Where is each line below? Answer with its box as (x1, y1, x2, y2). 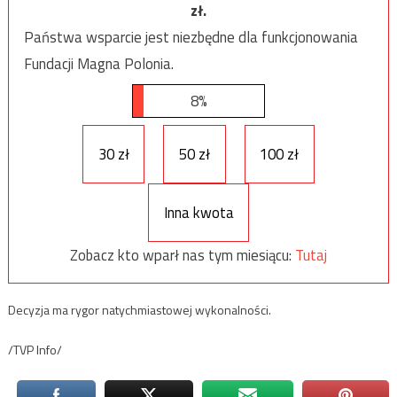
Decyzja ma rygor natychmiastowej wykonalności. (7, 300, 271, 320)
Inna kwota (163, 200, 234, 224)
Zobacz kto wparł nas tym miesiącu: (70, 243, 295, 267)
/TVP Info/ (7, 340, 62, 360)
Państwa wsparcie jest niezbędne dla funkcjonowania (23, 25, 358, 49)
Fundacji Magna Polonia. (23, 51, 174, 75)
